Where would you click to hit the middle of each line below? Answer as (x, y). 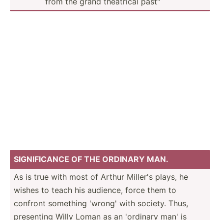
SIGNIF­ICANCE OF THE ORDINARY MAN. (91, 159)
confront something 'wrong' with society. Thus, (101, 203)
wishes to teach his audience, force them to (95, 190)
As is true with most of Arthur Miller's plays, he (101, 177)
